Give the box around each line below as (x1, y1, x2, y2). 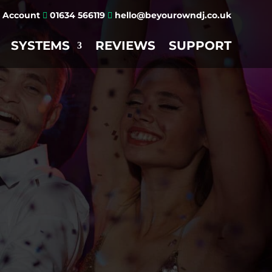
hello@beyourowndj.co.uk (114, 10, 231, 21)
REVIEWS (95, 38, 155, 53)
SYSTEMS (10, 38, 70, 53)
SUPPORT (168, 38, 231, 53)
